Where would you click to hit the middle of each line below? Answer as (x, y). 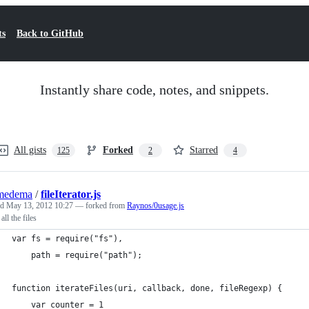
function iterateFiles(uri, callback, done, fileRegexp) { (147, 288)
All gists (30, 150)
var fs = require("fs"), (67, 239)
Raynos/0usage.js (156, 206)
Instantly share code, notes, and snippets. (154, 90)
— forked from (101, 206)
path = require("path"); (77, 255)
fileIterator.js (71, 194)
